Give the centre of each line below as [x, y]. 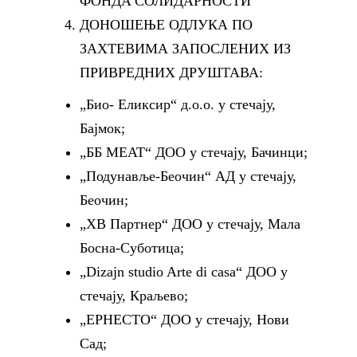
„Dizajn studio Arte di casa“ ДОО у [184, 272]
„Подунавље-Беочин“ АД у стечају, [188, 176]
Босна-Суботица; [132, 248]
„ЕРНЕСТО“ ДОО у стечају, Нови [184, 320]
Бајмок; [102, 128]
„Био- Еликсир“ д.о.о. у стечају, [178, 104]
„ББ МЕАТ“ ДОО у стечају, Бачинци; [194, 152]
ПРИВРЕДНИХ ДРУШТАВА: [171, 73]
